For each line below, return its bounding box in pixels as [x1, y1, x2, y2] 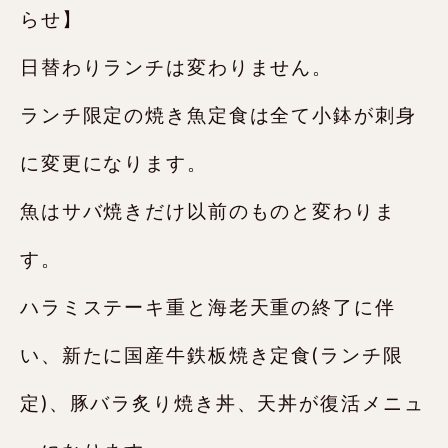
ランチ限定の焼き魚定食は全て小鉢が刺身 [20, 104, 417, 126]
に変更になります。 [20, 152, 208, 174]
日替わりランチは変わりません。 [20, 56, 334, 78]
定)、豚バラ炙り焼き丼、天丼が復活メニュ [20, 392, 425, 414]
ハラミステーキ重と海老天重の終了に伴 [20, 296, 396, 318]
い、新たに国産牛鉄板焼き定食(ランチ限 [20, 344, 404, 366]
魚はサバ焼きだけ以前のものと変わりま [20, 200, 396, 222]
